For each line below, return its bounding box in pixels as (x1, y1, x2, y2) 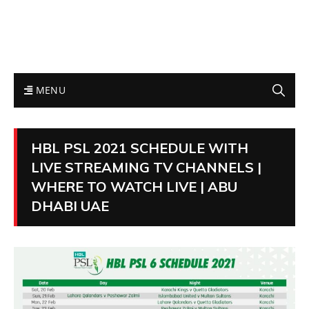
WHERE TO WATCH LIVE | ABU (31, 178, 237, 196)
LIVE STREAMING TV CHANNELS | (31, 159, 261, 177)
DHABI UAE (31, 197, 109, 215)
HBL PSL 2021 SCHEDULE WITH (31, 139, 248, 157)
